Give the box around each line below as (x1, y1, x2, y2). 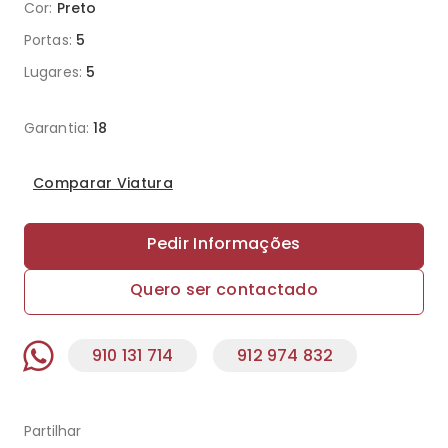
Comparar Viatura (33, 173, 173, 193)
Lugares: (24, 62, 82, 82)
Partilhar (24, 421, 81, 441)
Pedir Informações (147, 232, 301, 255)
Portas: (24, 30, 72, 50)
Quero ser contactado (130, 278, 318, 301)
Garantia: (24, 118, 89, 138)
